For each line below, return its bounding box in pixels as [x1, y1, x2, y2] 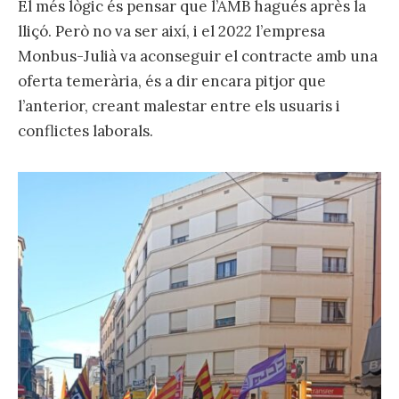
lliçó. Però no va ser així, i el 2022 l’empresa [18, 20, 325, 41]
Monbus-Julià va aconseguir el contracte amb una [18, 45, 378, 66]
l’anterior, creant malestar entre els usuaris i [18, 95, 340, 116]
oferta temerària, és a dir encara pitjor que [18, 70, 326, 91]
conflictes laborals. [18, 120, 153, 141]
